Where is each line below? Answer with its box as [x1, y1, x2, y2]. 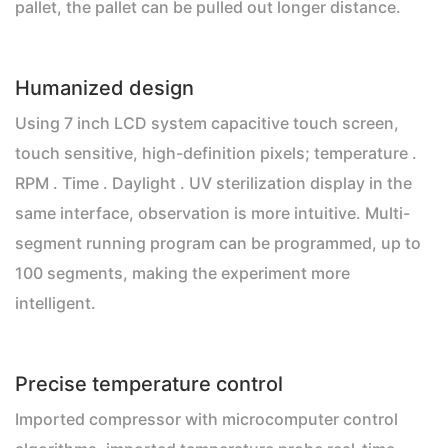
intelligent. [15, 293, 96, 313]
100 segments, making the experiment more [15, 263, 350, 283]
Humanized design [15, 76, 194, 100]
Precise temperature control [15, 372, 283, 396]
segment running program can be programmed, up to [15, 233, 421, 253]
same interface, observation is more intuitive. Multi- [15, 203, 410, 223]
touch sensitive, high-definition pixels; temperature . [15, 143, 417, 163]
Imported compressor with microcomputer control [15, 409, 398, 429]
